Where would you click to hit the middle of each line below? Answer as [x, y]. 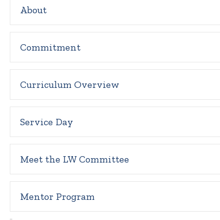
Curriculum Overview [70, 84]
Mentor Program [57, 196]
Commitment [50, 47]
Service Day [47, 122]
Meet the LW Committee [75, 159]
